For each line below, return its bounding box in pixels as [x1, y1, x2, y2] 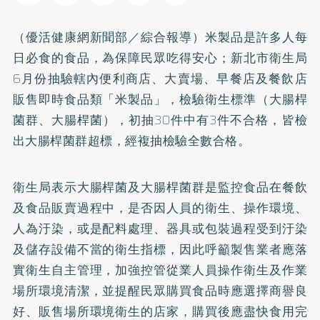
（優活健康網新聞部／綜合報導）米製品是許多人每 [12, 27, 308, 46]
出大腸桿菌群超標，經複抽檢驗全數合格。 [12, 131, 251, 150]
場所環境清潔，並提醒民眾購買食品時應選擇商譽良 [12, 281, 308, 300]
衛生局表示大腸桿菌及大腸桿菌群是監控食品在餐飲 [12, 177, 308, 196]
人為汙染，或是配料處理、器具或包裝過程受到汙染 [12, 219, 308, 238]
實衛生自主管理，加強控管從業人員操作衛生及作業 [12, 260, 308, 279]
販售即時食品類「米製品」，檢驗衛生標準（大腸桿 [12, 89, 308, 109]
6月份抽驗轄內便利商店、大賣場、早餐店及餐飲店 [12, 69, 308, 88]
